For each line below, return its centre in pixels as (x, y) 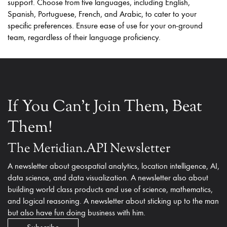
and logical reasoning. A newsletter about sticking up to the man (113, 201)
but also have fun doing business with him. (77, 212)
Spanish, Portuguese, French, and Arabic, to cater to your (102, 14)
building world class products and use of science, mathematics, (110, 189)
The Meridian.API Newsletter (89, 149)
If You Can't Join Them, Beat (105, 107)
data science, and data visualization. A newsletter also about (108, 177)
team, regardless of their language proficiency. (84, 37)
